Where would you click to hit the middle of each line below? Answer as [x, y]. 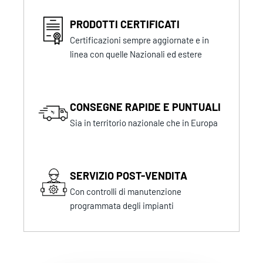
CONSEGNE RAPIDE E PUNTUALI [146, 107]
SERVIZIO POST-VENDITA [129, 175]
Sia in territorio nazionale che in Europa [144, 122]
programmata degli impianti [122, 205]
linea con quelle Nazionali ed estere [136, 54]
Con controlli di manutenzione [126, 191]
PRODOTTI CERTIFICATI [125, 24]
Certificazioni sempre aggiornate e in [140, 40]
